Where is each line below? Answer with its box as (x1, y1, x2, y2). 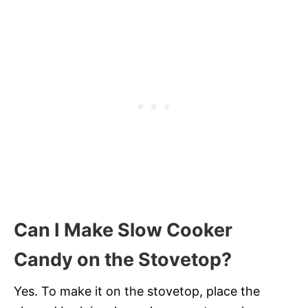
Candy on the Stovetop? (14, 247, 232, 271)
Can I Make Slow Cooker (14, 218, 232, 241)
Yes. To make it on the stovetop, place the (14, 283, 260, 298)
